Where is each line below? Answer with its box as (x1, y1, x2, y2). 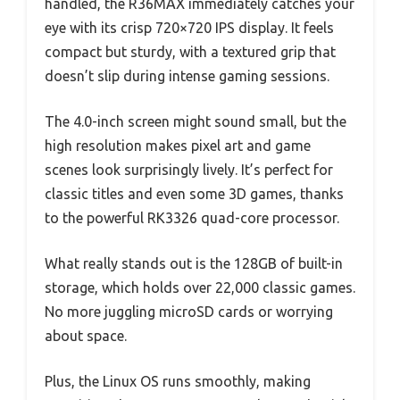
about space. (45, 328, 127, 345)
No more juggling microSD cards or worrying (45, 304, 333, 321)
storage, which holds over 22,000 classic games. (45, 279, 355, 296)
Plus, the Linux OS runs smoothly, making (45, 373, 311, 390)
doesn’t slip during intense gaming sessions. (45, 68, 329, 85)
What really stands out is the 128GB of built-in (45, 255, 343, 272)
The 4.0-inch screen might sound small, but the (45, 113, 346, 130)
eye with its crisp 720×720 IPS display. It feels (45, 20, 334, 37)
